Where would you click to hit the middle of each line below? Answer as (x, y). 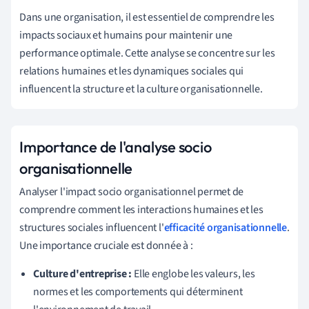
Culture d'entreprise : (83, 273)
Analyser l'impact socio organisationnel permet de (132, 191)
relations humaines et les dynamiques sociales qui (132, 71)
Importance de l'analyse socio (116, 147)
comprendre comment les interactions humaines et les (141, 209)
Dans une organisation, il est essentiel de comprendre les (147, 17)
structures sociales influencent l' (92, 227)
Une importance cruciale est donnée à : (106, 245)
